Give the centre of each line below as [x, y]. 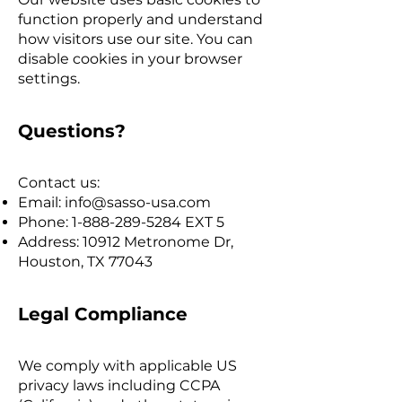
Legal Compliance [103, 314]
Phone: [45, 222]
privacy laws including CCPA [119, 385]
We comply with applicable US [127, 366]
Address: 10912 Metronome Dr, [126, 242]
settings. [49, 79]
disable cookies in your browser [130, 59]
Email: [41, 202]
